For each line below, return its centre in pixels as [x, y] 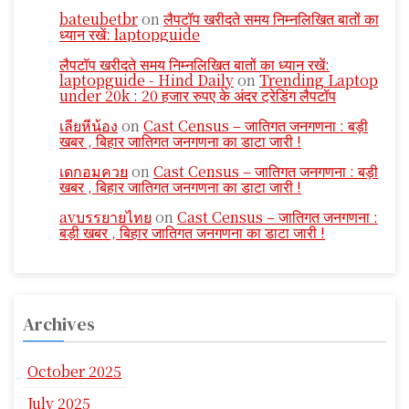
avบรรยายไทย [105, 217]
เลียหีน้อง [89, 126]
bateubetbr [99, 19]
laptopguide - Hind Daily [147, 80]
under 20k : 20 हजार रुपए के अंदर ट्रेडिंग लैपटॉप [198, 95]
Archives [59, 324]
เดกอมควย [94, 171]
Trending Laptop [319, 80]
